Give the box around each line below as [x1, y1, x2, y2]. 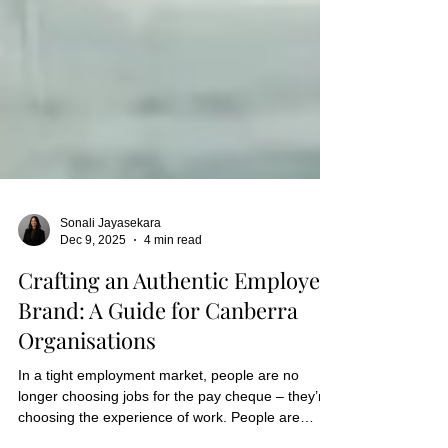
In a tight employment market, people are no [18, 415, 299, 432]
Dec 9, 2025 [60, 280, 126, 295]
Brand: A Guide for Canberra [18, 343, 298, 374]
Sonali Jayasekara [60, 264, 161, 279]
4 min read [144, 280, 202, 295]
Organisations [18, 373, 156, 404]
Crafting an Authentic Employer [18, 313, 330, 344]
